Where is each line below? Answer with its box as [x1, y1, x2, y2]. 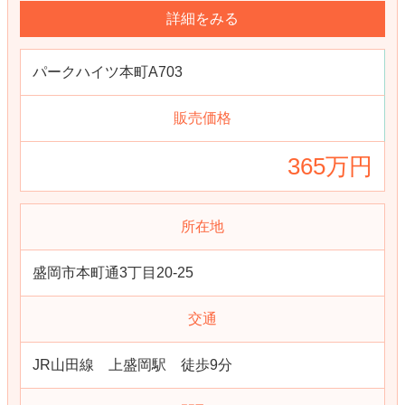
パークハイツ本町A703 [33, 64, 183, 80]
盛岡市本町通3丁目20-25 [33, 265, 193, 280]
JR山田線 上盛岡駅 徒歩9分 [33, 357, 232, 372]
